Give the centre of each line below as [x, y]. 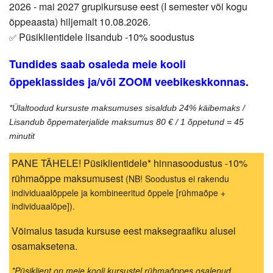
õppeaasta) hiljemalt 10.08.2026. [80, 22]
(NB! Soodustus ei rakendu [177, 179]
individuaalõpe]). [44, 206]
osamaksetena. [44, 246]
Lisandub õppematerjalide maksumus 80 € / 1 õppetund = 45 [126, 122]
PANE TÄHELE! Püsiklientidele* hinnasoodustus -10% [129, 163]
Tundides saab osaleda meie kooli [97, 64]
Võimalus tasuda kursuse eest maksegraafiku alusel [124, 231]
